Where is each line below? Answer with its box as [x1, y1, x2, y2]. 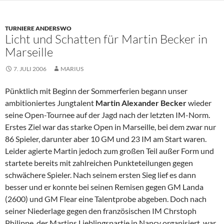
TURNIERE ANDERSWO [5, 24, 71, 32]
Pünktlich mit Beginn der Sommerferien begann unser [5, 86, 187, 96]
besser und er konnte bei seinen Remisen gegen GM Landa [5, 182, 203, 192]
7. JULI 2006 [13, 65, 46, 73]
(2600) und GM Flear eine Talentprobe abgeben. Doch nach [5, 194, 206, 204]
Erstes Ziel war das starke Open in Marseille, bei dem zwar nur [5, 122, 216, 132]
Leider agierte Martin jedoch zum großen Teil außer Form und [5, 146, 214, 156]
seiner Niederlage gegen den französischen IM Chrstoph [5, 206, 196, 216]
